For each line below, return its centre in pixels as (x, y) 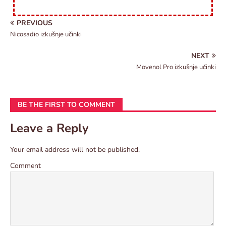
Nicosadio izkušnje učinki (46, 35)
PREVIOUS (35, 23)
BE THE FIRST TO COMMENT (66, 105)
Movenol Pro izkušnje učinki (176, 67)
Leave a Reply (49, 128)
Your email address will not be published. (75, 150)
